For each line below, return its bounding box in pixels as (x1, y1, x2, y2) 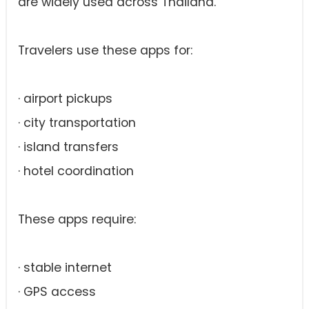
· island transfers (18, 139, 119, 155)
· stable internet (18, 259, 112, 276)
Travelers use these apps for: (18, 42, 192, 59)
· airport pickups (18, 90, 112, 107)
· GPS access (18, 283, 96, 300)
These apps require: (18, 211, 136, 228)
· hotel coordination (18, 163, 134, 179)
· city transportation (18, 114, 136, 131)
